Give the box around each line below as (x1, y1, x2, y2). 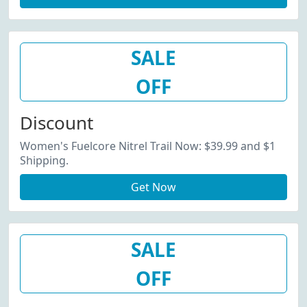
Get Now (131, 180, 176, 195)
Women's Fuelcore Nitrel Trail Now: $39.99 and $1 (20, 138, 275, 153)
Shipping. (20, 153, 69, 168)
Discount (20, 110, 93, 135)
